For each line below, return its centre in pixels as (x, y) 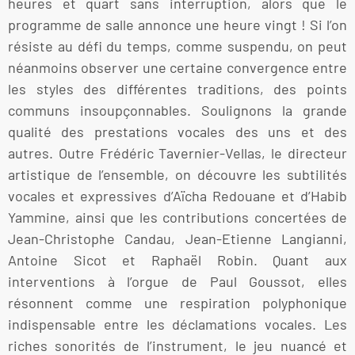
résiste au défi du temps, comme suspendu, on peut (177, 46)
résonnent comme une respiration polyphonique (177, 303)
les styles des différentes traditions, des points (177, 89)
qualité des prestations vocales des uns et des (177, 132)
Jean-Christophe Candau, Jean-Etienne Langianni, (177, 239)
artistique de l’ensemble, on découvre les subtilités (177, 175)
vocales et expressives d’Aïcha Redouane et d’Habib (177, 196)
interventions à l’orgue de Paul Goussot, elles (177, 282)
